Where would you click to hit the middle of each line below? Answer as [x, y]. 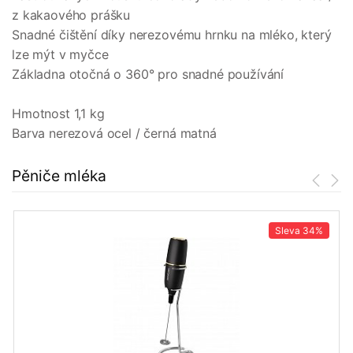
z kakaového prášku [71, 15]
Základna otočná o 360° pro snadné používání [148, 74]
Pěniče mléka [59, 176]
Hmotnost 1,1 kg [58, 114]
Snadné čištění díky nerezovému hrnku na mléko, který [172, 35]
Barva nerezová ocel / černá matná [114, 134]
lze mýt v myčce [60, 55]
